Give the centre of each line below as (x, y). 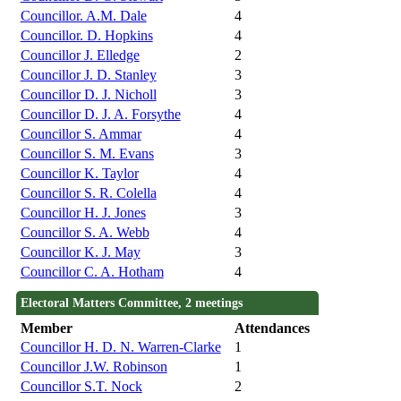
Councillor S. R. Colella (88, 193)
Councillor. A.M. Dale (83, 16)
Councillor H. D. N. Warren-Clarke (120, 347)
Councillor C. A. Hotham (92, 272)
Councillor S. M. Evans (87, 154)
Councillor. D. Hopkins (86, 36)
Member (46, 328)
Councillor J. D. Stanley (88, 75)
